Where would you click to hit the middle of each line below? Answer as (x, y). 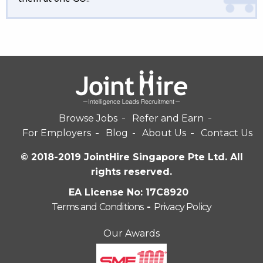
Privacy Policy (183, 207)
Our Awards (131, 233)
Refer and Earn (168, 118)
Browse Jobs (88, 118)
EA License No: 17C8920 (129, 192)
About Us (164, 133)
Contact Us (227, 133)
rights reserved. (131, 172)
